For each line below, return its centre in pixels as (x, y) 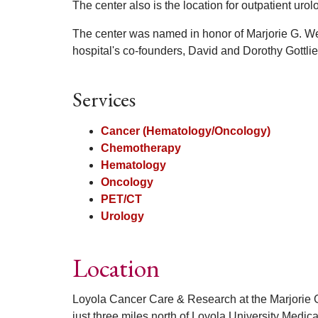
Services (104, 99)
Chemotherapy (141, 148)
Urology (122, 216)
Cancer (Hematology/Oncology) (186, 131)
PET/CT (121, 199)
